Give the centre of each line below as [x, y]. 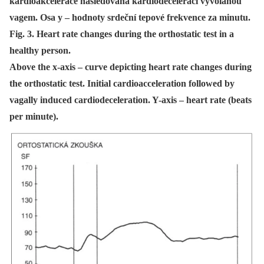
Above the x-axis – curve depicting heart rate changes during [131, 67]
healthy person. [40, 51]
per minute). [34, 117]
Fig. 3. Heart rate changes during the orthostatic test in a [122, 34]
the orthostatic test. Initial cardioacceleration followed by [122, 84]
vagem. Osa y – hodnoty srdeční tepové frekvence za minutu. [130, 18]
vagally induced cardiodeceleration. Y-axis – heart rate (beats [131, 100]
